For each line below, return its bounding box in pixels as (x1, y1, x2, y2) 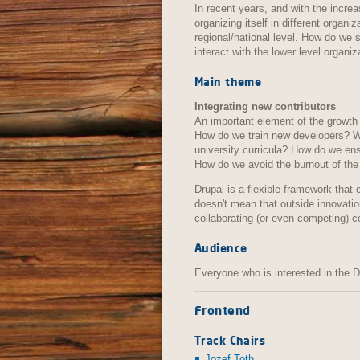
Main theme (194, 75, 262, 89)
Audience (194, 241, 247, 256)
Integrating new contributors (194, 100, 336, 113)
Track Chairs (194, 333, 266, 348)
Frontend (194, 303, 251, 319)
